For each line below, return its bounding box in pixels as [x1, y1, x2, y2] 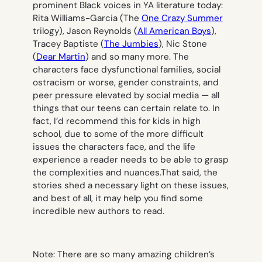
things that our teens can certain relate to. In [33, 102, 220, 114]
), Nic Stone [158, 37, 207, 50]
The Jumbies [104, 37, 158, 50]
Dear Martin [36, 50, 85, 63]
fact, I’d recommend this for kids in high [33, 115, 201, 127]
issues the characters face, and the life [33, 140, 195, 153]
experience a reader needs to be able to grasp [33, 153, 229, 166]
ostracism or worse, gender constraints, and [33, 76, 219, 88]
